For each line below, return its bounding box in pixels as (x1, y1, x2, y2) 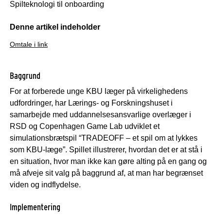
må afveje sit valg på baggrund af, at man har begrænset (10, 168, 203, 177)
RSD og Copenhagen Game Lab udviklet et (10, 122, 160, 130)
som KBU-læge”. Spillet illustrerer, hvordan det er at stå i (10, 145, 202, 154)
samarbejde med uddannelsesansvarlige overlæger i (10, 110, 191, 119)
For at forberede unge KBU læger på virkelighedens (10, 87, 188, 95)
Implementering (10, 201, 60, 212)
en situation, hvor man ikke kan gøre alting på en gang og (10, 157, 207, 165)
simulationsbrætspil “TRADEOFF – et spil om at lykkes (10, 133, 198, 142)
